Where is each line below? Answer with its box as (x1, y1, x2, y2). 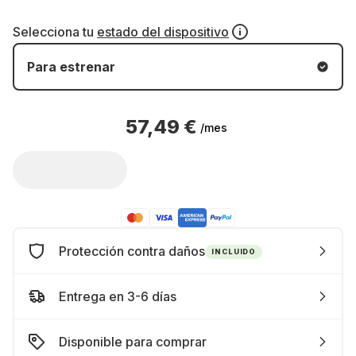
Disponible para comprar (59, 334, 207, 350)
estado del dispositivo (97, 24, 229, 40)
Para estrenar (27, 59, 115, 75)
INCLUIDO (211, 246, 257, 256)
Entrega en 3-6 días (59, 288, 176, 304)
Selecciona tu (13, 24, 97, 40)
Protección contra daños (59, 243, 205, 259)
